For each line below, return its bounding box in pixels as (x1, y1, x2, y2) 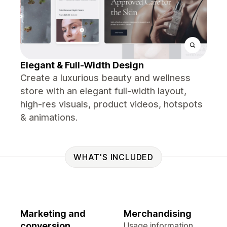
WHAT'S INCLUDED (73, 152, 154, 162)
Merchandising (124, 208, 192, 219)
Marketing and (20, 208, 86, 219)
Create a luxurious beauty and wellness (20, 72, 191, 83)
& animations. (20, 112, 78, 123)
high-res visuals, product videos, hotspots (20, 99, 203, 109)
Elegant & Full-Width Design (20, 60, 144, 70)
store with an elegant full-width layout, (20, 86, 186, 96)
